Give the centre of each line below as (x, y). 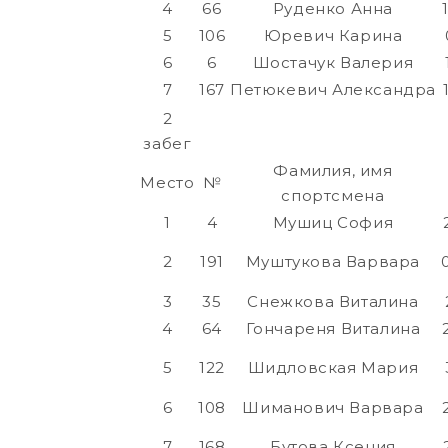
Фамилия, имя (333, 171)
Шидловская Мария (333, 368)
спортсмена (333, 196)
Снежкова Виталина (333, 302)
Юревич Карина (333, 36)
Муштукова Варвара (333, 262)
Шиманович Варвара (333, 408)
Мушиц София (333, 223)
